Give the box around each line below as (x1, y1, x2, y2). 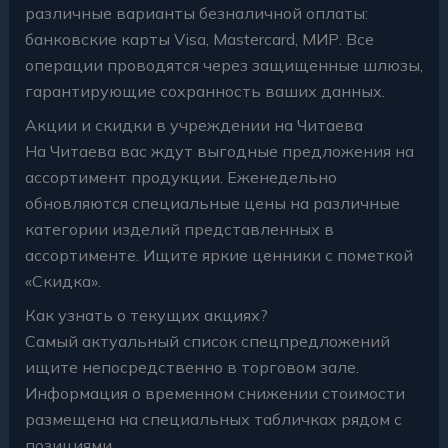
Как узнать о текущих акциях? (24, 305, 268, 326)
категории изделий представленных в (24, 219, 334, 240)
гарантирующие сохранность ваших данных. (24, 81, 385, 102)
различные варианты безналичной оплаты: (24, 3, 368, 24)
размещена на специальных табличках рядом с (24, 409, 402, 430)
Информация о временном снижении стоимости (24, 383, 405, 404)
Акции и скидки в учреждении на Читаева (24, 115, 363, 136)
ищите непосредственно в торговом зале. (24, 357, 359, 378)
